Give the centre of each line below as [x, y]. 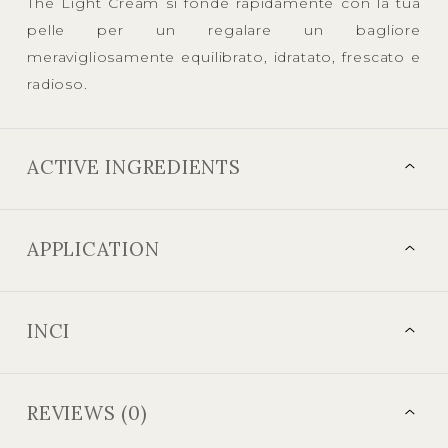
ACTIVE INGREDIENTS [134, 167]
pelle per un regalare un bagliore [224, 29]
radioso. [57, 83]
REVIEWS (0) [87, 412]
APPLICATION [93, 249]
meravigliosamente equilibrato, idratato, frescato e [224, 56]
